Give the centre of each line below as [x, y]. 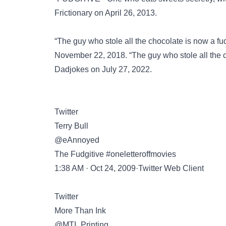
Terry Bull [71, 126]
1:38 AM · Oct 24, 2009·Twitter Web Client [129, 168]
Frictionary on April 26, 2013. [106, 13]
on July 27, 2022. [120, 69]
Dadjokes [72, 69]
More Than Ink [80, 211]
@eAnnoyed [77, 140]
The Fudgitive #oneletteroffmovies [115, 154]
